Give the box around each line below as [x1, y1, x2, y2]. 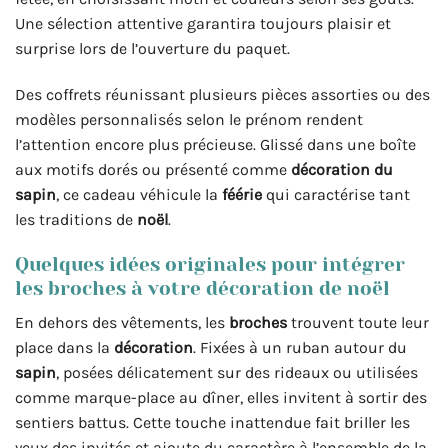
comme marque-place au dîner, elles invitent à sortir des [15, 388, 427, 408]
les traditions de [15, 210, 137, 230]
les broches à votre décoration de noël [15, 276, 390, 300]
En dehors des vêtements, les [15, 313, 229, 333]
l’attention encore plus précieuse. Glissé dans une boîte [15, 135, 416, 155]
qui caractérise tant [262, 185, 410, 205]
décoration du [291, 160, 393, 180]
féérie [222, 185, 262, 205]
